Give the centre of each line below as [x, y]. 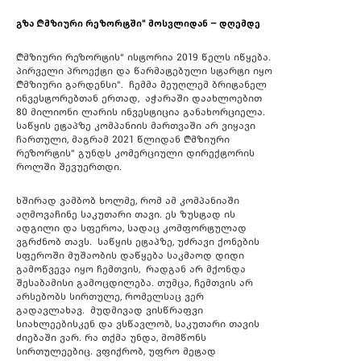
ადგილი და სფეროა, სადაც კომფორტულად [131, 228]
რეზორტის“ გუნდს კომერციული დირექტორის [135, 154]
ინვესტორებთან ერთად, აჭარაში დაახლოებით [139, 99]
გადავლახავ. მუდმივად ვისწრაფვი [110, 311]
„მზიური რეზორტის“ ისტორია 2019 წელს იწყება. [145, 58]
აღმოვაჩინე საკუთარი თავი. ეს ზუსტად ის [126, 215]
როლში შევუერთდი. [69, 167]
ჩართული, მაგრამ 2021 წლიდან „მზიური [123, 140]
